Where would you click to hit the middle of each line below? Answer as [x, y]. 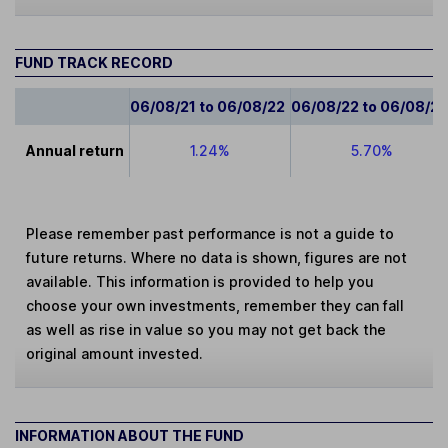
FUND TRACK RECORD [94, 63]
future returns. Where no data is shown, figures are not [217, 258]
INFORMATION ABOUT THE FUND [129, 435]
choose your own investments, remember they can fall [215, 306]
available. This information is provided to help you [200, 282]
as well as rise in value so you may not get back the [206, 330]
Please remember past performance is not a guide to [210, 234]
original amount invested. [115, 354]
